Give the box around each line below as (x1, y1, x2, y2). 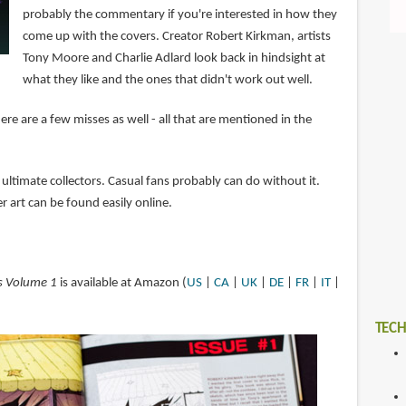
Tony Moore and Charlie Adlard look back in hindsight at (22, 52, 325, 66)
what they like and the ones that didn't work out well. (22, 73, 313, 88)
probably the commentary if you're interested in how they (22, 8, 337, 23)
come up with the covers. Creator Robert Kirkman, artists (22, 30, 331, 44)
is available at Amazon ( (56, 276, 187, 291)
